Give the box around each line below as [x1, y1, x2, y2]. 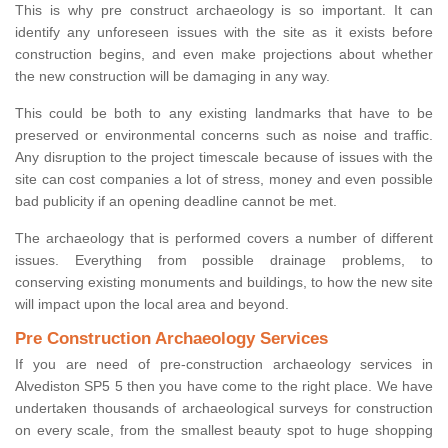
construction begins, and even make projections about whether [15, 46, 433, 63]
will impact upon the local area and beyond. [15, 296, 289, 313]
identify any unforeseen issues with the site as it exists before [15, 24, 433, 41]
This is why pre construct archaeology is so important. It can [15, 2, 433, 19]
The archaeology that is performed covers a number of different [15, 230, 433, 247]
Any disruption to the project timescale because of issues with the [15, 149, 433, 166]
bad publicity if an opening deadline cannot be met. [15, 193, 337, 210]
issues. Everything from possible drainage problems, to [15, 252, 433, 269]
